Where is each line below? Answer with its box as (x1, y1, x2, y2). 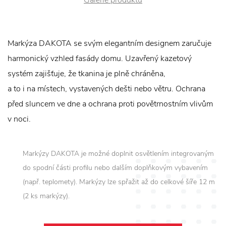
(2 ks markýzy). (23, 191, 70, 201)
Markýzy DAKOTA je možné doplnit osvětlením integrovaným (23, 148, 214, 158)
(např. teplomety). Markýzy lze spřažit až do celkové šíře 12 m (23, 177, 215, 187)
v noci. (8, 113, 31, 125)
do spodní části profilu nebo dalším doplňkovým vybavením (23, 162, 208, 173)
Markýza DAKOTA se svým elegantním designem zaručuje (8, 37, 211, 49)
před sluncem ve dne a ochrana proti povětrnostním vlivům (8, 98, 213, 109)
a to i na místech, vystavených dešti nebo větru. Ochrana (8, 83, 205, 94)
